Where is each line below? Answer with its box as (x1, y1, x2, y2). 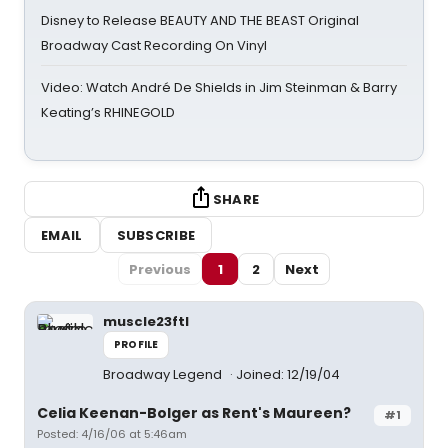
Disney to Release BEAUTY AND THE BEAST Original (41, 11, 359, 30)
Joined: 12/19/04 (236, 365, 340, 384)
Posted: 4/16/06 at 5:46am (37, 426, 187, 442)
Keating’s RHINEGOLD (41, 103, 175, 122)
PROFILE (114, 337, 159, 352)
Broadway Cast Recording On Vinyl (41, 36, 267, 55)
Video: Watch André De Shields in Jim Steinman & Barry (41, 78, 397, 97)
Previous (129, 259, 191, 279)
